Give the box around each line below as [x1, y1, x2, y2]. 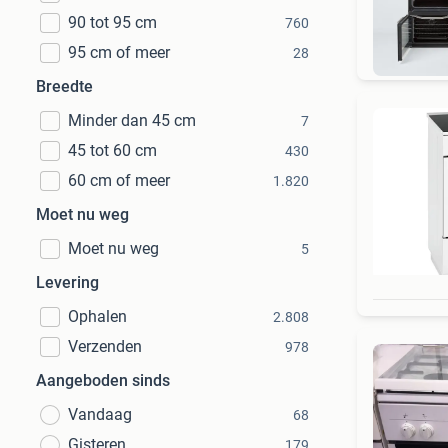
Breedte [36, 77, 93, 96]
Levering [36, 273, 99, 292]
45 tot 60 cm [68, 141, 157, 160]
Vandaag [68, 405, 132, 424]
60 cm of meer [68, 171, 170, 190]
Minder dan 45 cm [68, 111, 196, 130]
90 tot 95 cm [68, 13, 157, 32]
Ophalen [68, 307, 127, 326]
